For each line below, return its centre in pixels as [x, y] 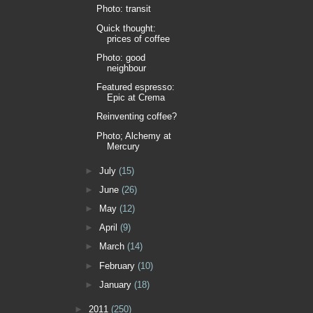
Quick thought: [126, 28]
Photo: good [121, 57]
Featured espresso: [136, 87]
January [117, 284]
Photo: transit [124, 9]
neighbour [127, 68]
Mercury [124, 146]
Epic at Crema [136, 98]
